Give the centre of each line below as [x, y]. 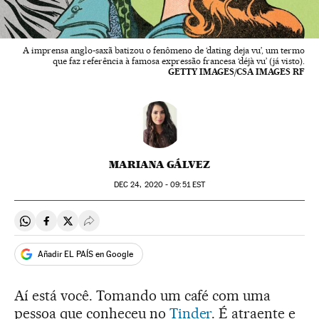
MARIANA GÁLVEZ [159, 165]
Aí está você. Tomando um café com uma [143, 296]
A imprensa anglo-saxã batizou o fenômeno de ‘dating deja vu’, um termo [164, 51]
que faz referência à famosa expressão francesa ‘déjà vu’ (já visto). [179, 61]
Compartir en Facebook [104, 226]
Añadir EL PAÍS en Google [85, 254]
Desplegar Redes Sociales [152, 226]
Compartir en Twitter [118, 226]
